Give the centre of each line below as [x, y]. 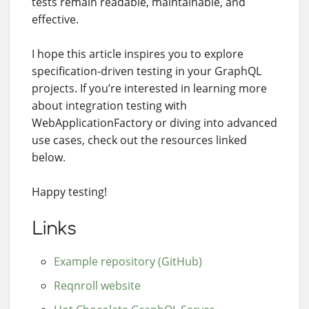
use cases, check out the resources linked [139, 140]
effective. [55, 20]
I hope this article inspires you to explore [138, 54]
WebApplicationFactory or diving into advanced [154, 123]
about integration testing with [109, 106]
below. [49, 158]
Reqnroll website [97, 286]
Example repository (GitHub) [128, 262]
